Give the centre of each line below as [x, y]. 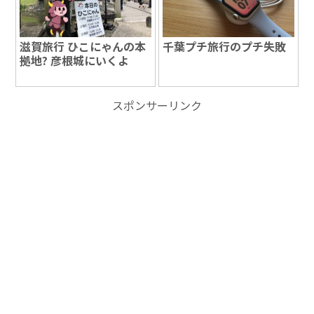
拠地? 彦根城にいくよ [75, 60]
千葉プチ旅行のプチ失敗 [225, 46]
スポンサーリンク [157, 105]
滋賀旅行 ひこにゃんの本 [83, 46]
